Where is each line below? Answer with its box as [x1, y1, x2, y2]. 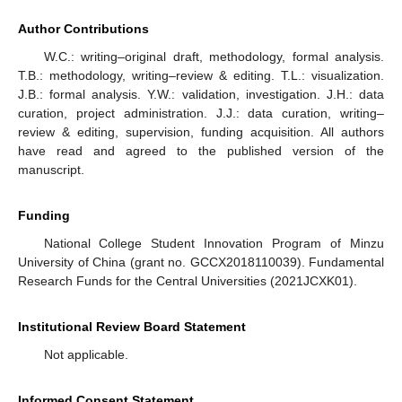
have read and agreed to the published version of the [18, 143, 384, 158]
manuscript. [18, 162, 84, 177]
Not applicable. [43, 346, 128, 362]
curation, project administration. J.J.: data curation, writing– [18, 105, 384, 120]
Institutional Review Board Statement [18, 319, 246, 334]
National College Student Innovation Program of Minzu [43, 235, 384, 250]
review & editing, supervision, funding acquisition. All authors [18, 124, 384, 139]
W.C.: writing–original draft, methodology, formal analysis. [43, 48, 384, 64]
